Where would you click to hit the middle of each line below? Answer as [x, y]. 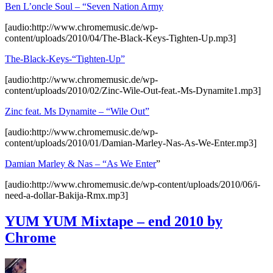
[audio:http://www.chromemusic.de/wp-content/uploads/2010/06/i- [133, 185]
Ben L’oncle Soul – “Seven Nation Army [84, 7]
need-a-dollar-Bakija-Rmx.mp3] [66, 196]
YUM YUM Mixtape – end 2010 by [114, 222]
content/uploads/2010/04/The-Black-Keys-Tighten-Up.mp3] [120, 38]
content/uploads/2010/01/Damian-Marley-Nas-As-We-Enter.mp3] [131, 143]
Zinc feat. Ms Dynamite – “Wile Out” [77, 112]
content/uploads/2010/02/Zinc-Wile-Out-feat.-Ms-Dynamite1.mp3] [133, 91]
